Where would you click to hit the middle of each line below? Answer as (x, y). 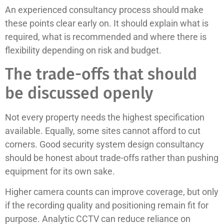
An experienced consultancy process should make (104, 10)
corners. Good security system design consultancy (104, 144)
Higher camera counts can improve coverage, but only (112, 191)
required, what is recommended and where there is (106, 37)
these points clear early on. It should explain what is (107, 23)
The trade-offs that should (101, 74)
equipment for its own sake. (60, 171)
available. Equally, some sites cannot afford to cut (103, 130)
